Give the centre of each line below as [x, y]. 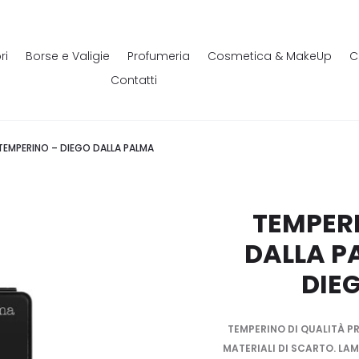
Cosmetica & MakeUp [269, 56]
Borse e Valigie [67, 56]
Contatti [134, 80]
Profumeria [158, 56]
